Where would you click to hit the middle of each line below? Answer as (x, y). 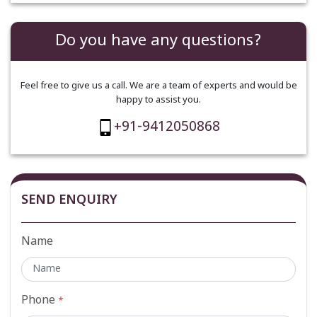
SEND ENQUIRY (69, 200)
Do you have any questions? (158, 41)
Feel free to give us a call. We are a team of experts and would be (158, 86)
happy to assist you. (158, 100)
